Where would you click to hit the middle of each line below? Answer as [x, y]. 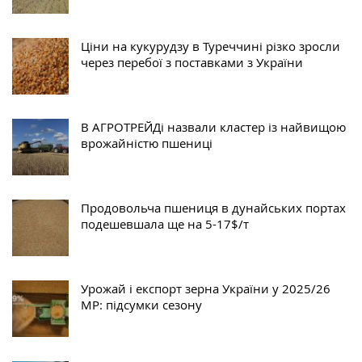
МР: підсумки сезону [141, 305]
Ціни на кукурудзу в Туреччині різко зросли [210, 46]
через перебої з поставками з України [192, 63]
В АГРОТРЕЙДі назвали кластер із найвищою [213, 127]
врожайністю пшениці [147, 143]
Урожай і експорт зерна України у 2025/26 [206, 289]
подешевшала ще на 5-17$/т [165, 224]
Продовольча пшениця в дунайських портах [213, 208]
